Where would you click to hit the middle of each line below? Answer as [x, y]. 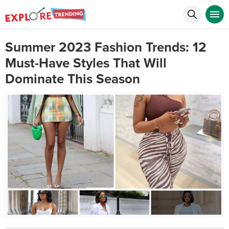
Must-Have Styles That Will [86, 63]
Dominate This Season [73, 79]
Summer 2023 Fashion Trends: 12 [106, 47]
